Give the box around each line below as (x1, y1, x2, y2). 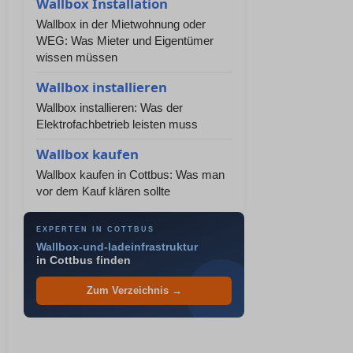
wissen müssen (36, 50, 117, 64)
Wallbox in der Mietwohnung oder (36, 17, 206, 31)
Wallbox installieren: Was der (36, 101, 183, 114)
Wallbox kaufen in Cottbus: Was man (36, 168, 225, 181)
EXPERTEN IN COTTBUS (36, 225, 154, 233)
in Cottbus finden (36, 255, 131, 266)
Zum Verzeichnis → (86, 285, 182, 296)
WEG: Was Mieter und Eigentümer (36, 34, 214, 47)
